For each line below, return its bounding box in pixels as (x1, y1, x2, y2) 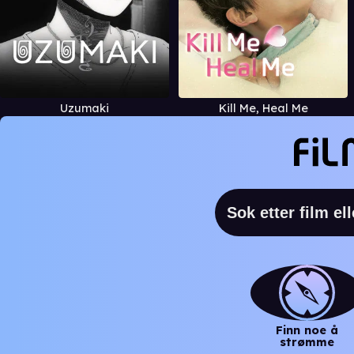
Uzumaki (60, 100, 109, 115)
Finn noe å (275, 323, 338, 338)
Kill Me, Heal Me (218, 100, 308, 115)
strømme (279, 335, 334, 350)
